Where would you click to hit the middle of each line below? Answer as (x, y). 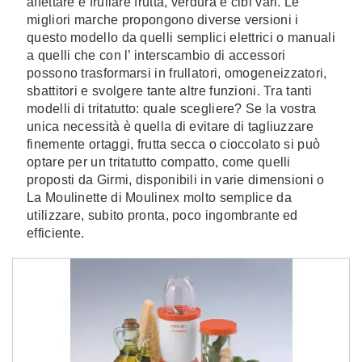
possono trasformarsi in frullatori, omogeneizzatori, (177, 73)
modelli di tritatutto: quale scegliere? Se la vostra (172, 109)
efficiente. (56, 233)
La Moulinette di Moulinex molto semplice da (159, 198)
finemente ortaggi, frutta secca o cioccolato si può (174, 144)
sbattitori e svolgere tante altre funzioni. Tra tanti (169, 91)
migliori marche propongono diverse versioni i (163, 20)
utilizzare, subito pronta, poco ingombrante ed (162, 215)
